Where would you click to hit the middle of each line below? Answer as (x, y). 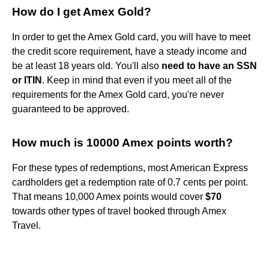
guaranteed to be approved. (71, 109)
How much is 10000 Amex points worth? (122, 142)
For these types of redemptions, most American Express (130, 168)
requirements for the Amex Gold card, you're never (118, 94)
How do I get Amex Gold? (82, 11)
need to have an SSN (209, 65)
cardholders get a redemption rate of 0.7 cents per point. (130, 182)
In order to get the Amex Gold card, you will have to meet (131, 37)
